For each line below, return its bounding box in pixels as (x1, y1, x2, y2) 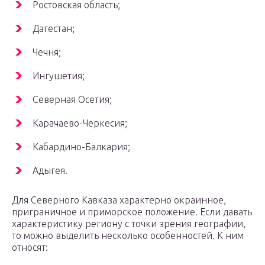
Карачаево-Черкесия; (33, 118, 127, 129)
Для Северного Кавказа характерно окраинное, (12, 195, 226, 206)
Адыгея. (33, 165, 67, 176)
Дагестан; (33, 23, 75, 34)
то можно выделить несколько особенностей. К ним (12, 230, 244, 241)
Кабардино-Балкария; (33, 141, 130, 153)
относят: (12, 242, 48, 253)
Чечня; (33, 47, 61, 58)
